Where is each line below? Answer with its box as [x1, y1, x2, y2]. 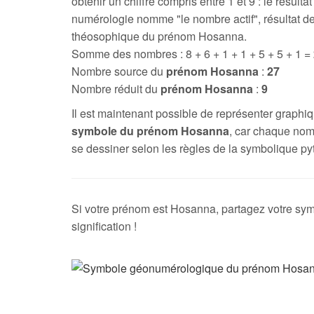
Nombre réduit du [71, 81, 161, 97]
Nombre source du [71, 63, 166, 79]
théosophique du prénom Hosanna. [71, 28, 247, 44]
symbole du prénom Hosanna [71, 123, 229, 139]
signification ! [71, 218, 137, 234]
